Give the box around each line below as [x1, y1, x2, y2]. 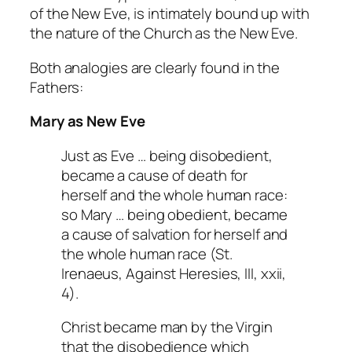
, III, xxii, [237, 262, 287, 284]
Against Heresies [126, 262, 238, 284]
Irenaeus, [61, 262, 126, 284]
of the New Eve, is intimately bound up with [30, 3, 310, 24]
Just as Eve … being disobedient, [61, 145, 273, 166]
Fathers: [30, 76, 84, 97]
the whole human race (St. [61, 243, 233, 264]
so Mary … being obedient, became [61, 203, 288, 225]
